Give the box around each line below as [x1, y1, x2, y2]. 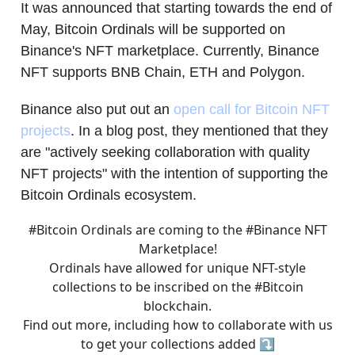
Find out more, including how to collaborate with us [22, 315, 333, 334]
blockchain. [143, 296, 212, 315]
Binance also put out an [21, 101, 174, 117]
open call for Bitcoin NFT [174, 101, 330, 117]
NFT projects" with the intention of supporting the [21, 165, 328, 181]
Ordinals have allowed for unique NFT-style [49, 258, 306, 277]
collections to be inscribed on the [52, 277, 254, 296]
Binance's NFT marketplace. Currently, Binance [21, 42, 319, 59]
